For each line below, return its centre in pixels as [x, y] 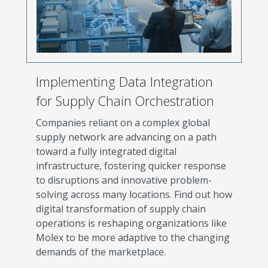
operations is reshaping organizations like [131, 223]
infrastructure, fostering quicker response [131, 166]
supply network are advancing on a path [126, 137]
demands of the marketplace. [101, 252]
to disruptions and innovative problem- [124, 180]
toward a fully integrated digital [106, 151]
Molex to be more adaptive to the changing [133, 237]
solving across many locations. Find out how [134, 194]
